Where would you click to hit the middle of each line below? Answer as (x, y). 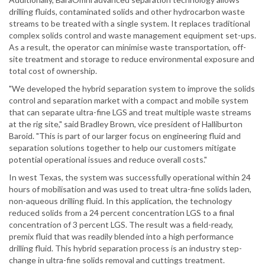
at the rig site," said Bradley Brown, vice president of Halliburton (126, 124)
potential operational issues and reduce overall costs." (108, 160)
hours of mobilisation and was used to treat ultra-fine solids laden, (130, 189)
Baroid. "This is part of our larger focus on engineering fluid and (125, 136)
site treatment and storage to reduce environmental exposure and (132, 59)
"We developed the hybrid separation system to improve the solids (132, 89)
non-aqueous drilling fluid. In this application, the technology (120, 201)
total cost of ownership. (53, 71)
